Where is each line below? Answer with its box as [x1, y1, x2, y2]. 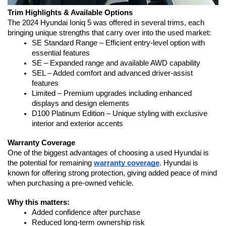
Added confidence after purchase [32, 208, 140, 216]
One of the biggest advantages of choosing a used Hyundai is [8, 148, 209, 157]
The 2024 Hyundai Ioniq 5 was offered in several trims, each [8, 18, 204, 27]
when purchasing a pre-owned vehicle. [8, 179, 134, 187]
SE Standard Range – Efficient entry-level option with [32, 38, 205, 47]
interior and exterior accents [32, 119, 123, 128]
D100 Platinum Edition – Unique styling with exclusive [32, 109, 207, 118]
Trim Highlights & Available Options [8, 8, 133, 17]
